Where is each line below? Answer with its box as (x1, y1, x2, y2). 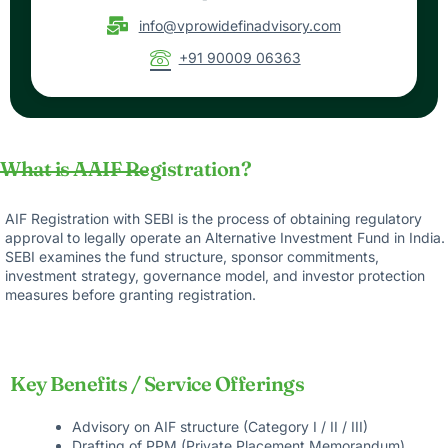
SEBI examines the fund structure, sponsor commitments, (5, 248, 379, 266)
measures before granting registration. (5, 286, 256, 304)
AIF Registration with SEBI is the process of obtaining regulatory (5, 210, 422, 228)
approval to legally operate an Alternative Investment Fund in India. (5, 229, 445, 247)
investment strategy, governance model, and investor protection (5, 267, 425, 285)
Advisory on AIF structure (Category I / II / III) (72, 418, 368, 436)
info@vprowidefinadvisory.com (138, 16, 341, 34)
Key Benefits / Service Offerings (10, 371, 304, 397)
